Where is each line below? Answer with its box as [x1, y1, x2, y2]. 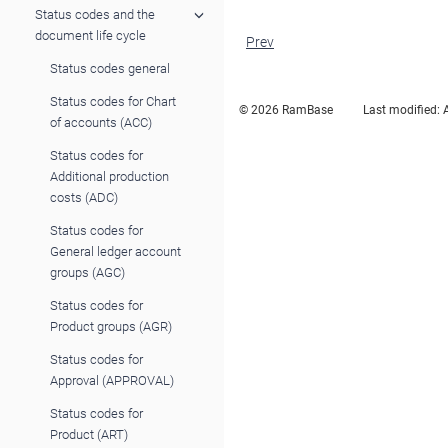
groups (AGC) [50, 264, 125, 280]
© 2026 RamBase [239, 103, 333, 117]
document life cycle [35, 27, 146, 43]
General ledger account [50, 243, 181, 259]
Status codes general [50, 60, 170, 76]
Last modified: [363, 103, 443, 117]
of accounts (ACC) [50, 114, 152, 130]
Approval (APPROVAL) [50, 372, 174, 388]
